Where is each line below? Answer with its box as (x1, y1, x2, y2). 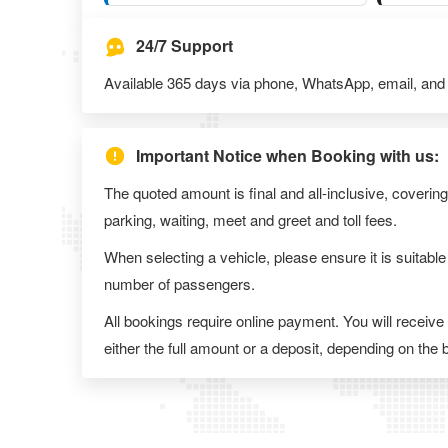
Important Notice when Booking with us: (136, 144, 439, 168)
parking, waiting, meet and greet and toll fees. (104, 208, 397, 230)
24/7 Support (136, 34, 233, 58)
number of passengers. (104, 272, 255, 294)
